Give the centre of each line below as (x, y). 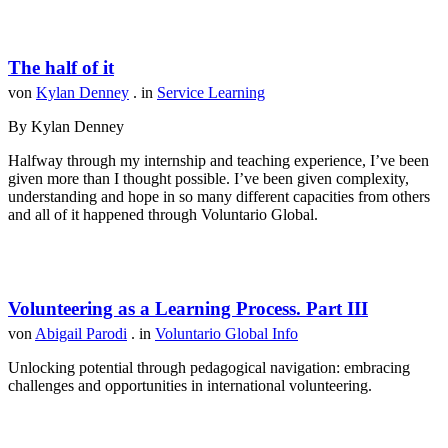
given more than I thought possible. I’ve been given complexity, (208, 179)
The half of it (61, 68)
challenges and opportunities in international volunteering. (190, 386)
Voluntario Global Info (226, 334)
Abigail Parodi (81, 334)
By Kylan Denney (66, 127)
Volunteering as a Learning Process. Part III (188, 309)
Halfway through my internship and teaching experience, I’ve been (218, 161)
